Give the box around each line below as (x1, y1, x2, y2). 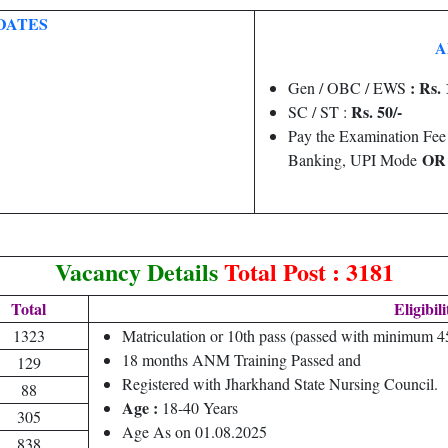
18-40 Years (162, 397, 238, 418)
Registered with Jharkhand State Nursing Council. (122, 373, 438, 394)
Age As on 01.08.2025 (122, 421, 267, 442)
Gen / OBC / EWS (288, 77, 410, 98)
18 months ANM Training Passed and (122, 349, 361, 370)
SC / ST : (288, 101, 351, 122)
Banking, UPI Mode (288, 149, 422, 170)
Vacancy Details (54, 254, 218, 289)
